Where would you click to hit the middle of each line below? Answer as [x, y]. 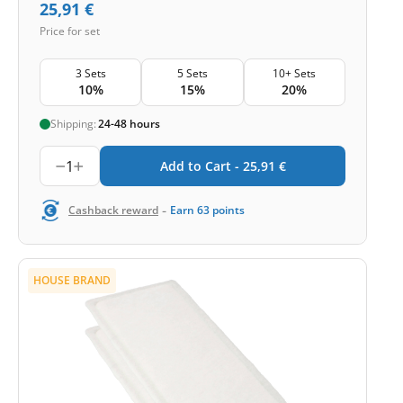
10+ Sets [295, 73]
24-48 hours [129, 124]
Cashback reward [113, 210]
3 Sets [90, 73]
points [228, 210]
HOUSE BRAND [72, 280]
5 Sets [192, 73]
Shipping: [73, 124]
